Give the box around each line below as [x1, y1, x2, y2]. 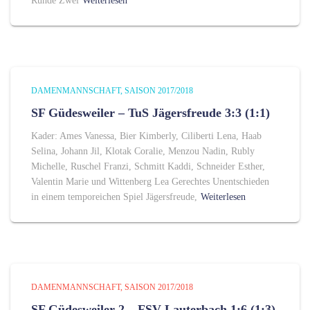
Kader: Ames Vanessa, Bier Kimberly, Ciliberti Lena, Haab [31, 131, 262, 142]
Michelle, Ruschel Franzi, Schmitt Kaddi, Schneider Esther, [31, 161, 265, 172]
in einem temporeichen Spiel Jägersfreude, [31, 192, 197, 203]
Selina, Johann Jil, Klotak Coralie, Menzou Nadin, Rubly [31, 146, 255, 157]
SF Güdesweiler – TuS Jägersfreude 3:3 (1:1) [31, 106, 270, 120]
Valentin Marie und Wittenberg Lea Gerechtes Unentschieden [31, 176, 269, 188]
